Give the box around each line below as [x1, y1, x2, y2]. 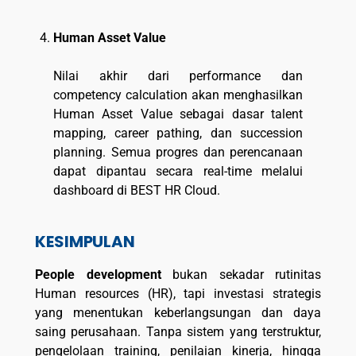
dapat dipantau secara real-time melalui [53, 163, 303, 179]
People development [35, 267, 161, 283]
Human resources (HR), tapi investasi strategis [35, 286, 321, 302]
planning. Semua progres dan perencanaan [53, 144, 303, 160]
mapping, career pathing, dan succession [53, 125, 303, 141]
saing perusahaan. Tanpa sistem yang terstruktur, [35, 324, 321, 340]
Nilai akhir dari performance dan [53, 68, 303, 83]
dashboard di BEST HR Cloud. [53, 182, 220, 198]
